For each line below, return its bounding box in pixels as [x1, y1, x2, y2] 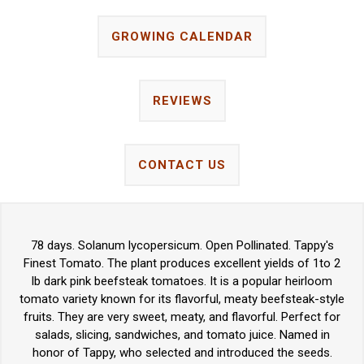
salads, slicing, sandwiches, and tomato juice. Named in [34, 327, 330, 343]
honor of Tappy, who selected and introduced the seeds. [32, 345, 332, 361]
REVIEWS [152, 93, 212, 109]
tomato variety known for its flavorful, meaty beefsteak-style [19, 292, 344, 307]
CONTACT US [138, 158, 226, 173]
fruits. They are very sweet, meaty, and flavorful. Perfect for [24, 310, 340, 325]
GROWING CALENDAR [111, 29, 253, 45]
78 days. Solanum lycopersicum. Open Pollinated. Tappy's [30, 238, 334, 253]
